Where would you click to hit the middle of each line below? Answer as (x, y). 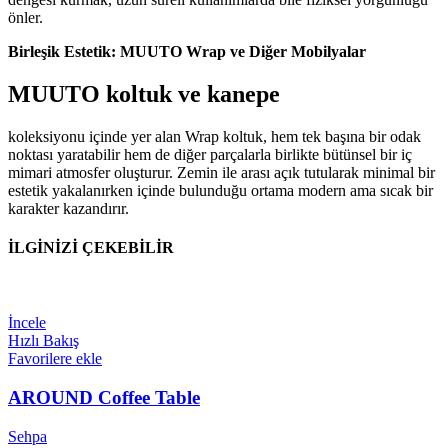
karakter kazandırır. (68, 208)
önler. (25, 17)
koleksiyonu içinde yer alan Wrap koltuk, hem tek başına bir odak (214, 136)
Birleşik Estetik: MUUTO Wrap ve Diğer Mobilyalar (187, 51)
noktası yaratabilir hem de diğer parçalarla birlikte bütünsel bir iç (210, 154)
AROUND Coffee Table (104, 397)
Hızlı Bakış (43, 341)
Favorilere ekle (55, 359)
